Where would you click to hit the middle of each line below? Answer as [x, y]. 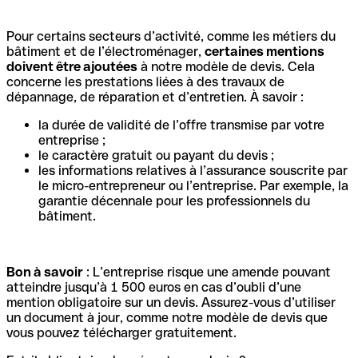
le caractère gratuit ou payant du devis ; [156, 155]
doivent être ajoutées [72, 66]
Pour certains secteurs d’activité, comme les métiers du [171, 36]
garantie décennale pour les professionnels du [174, 201]
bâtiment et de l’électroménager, [105, 51]
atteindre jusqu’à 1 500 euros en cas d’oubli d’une [154, 287]
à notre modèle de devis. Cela [226, 66]
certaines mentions [265, 51]
